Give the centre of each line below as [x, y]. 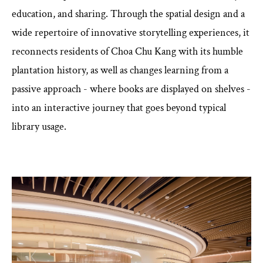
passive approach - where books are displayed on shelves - [131, 89]
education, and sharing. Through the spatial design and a [128, 14]
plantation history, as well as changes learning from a [120, 70]
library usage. [39, 127]
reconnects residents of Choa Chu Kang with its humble [127, 51]
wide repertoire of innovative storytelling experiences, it [130, 33]
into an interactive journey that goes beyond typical [119, 108]
